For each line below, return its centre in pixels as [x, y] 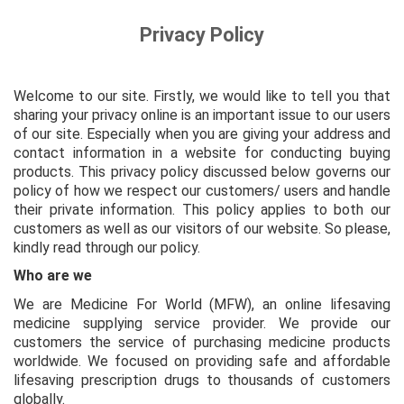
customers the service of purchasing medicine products [202, 343]
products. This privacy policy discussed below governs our [202, 171]
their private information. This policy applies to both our [202, 209]
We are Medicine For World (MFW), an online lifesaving [202, 305]
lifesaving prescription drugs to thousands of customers [202, 381]
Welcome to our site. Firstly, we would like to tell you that [202, 96]
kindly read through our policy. [109, 247]
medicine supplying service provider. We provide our [202, 324]
